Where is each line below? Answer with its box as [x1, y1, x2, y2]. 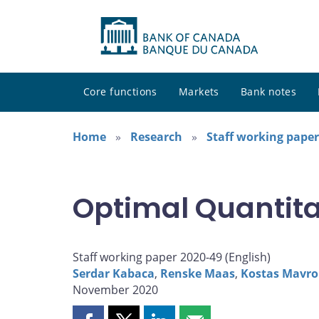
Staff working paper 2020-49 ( [73, 249, 229, 266]
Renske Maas [160, 266, 235, 282]
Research [130, 129, 182, 145]
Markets [178, 85, 219, 99]
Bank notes [240, 85, 297, 99]
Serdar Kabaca [73, 266, 155, 282]
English [229, 249, 267, 266]
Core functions [83, 85, 157, 99]
